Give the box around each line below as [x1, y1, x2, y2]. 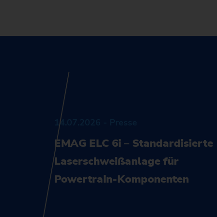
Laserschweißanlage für [54, 154, 179, 169]
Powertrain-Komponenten [54, 171, 189, 186]
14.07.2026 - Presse [54, 116, 138, 128]
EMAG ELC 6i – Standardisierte [54, 136, 214, 151]
